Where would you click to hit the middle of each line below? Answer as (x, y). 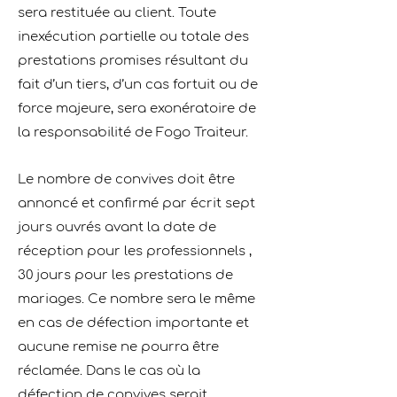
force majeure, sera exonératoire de (137, 109)
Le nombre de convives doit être (126, 179)
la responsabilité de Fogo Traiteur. (133, 132)
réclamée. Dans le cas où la (109, 371)
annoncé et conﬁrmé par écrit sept (136, 203)
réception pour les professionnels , (135, 251)
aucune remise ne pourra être (118, 347)
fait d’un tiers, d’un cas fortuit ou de (138, 85)
